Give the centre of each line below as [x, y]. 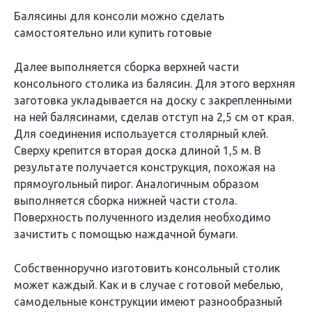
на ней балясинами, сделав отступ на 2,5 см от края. [154, 117]
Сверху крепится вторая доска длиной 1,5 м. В [138, 151]
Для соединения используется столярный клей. [141, 134]
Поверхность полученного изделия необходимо [142, 218]
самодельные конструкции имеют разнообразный [148, 302]
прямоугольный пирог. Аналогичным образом [136, 184]
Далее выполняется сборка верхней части [126, 67]
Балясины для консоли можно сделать [119, 16]
